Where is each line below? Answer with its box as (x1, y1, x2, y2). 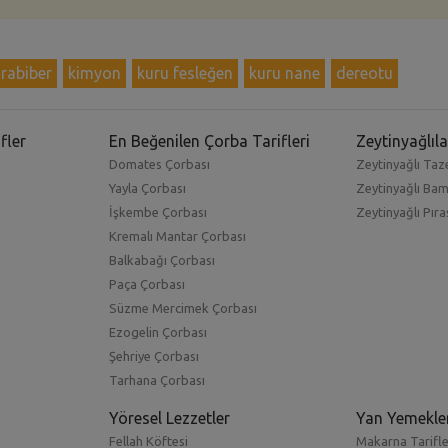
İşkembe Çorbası (108, 204, 207, 219)
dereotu (335, 63, 393, 82)
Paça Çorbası (108, 276, 185, 291)
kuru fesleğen (136, 63, 233, 82)
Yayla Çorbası (108, 180, 186, 195)
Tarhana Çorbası (108, 372, 205, 387)
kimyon (67, 63, 121, 82)
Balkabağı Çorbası (108, 252, 215, 267)
